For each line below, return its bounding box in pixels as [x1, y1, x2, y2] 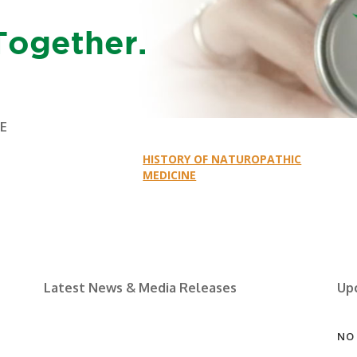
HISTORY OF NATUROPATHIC [143, 151, 302, 167]
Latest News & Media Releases [43, 279, 237, 296]
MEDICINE [143, 167, 197, 183]
